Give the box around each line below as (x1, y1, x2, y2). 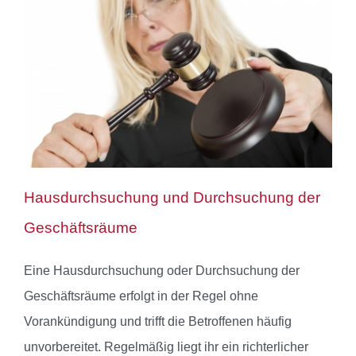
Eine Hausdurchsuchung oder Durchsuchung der (24, 264, 300, 278)
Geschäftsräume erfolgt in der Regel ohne (24, 289, 258, 304)
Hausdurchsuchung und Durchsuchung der (24, 189, 320, 207)
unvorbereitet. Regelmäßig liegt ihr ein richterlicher (24, 340, 308, 354)
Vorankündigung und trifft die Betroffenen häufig (24, 315, 292, 329)
